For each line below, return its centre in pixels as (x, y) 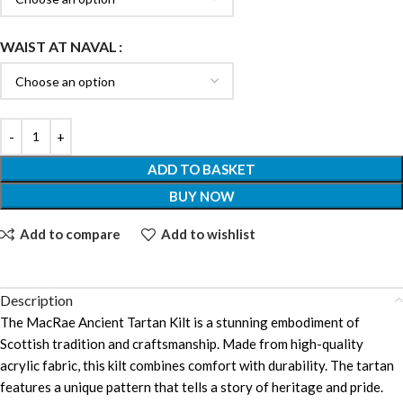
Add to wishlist (208, 234)
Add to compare (70, 234)
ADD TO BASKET (201, 169)
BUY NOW (201, 196)
